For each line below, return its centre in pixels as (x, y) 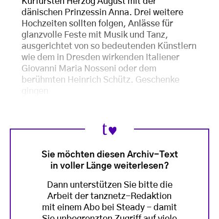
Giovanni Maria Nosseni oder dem (89, 69)
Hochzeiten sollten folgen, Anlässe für (97, 24)
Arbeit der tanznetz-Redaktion (109, 196)
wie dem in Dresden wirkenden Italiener (100, 58)
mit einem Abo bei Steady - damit (109, 208)
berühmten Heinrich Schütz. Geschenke (100, 80)
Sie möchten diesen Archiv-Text (109, 155)
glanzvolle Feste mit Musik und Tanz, (95, 35)
